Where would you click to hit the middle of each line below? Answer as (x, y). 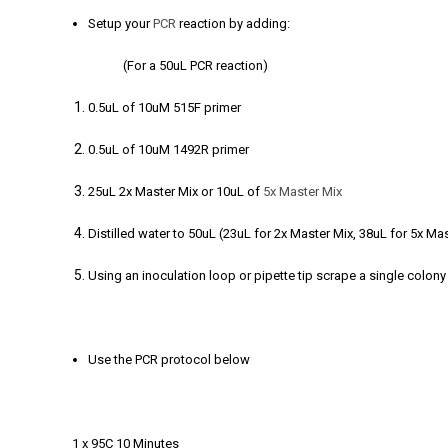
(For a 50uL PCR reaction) (170, 65)
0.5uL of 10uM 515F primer (165, 107)
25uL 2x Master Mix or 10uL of (176, 191)
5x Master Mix (303, 191)
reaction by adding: (233, 23)
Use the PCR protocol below (169, 359)
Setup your (121, 23)
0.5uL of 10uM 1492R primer (169, 149)
